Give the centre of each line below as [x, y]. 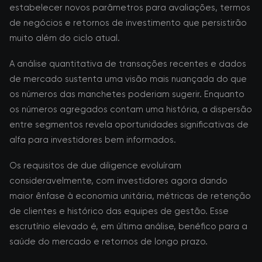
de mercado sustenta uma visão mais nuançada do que [128, 79]
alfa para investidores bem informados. [93, 140]
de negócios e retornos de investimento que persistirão [128, 23]
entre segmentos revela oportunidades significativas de [129, 125]
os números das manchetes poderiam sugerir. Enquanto [127, 94]
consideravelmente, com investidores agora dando [118, 181]
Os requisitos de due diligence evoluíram [95, 166]
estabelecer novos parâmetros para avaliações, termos [130, 8]
